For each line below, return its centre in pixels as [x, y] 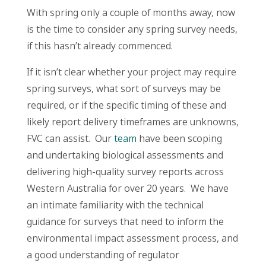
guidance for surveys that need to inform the [125, 222]
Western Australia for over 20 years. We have [127, 189]
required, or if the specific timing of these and [126, 105]
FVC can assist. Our [70, 139]
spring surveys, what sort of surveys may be [123, 89]
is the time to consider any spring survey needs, [132, 29]
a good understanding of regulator [103, 255]
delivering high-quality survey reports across [125, 172]
